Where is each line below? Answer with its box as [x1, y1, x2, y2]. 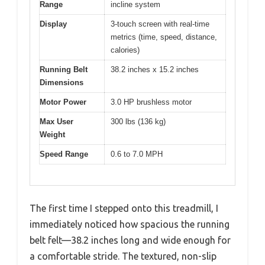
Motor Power [40, 98, 86, 107]
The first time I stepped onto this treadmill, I [30, 202, 218, 214]
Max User [40, 117, 73, 127]
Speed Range [40, 150, 88, 159]
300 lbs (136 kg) [111, 117, 166, 127]
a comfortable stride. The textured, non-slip [30, 250, 216, 261]
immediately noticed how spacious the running [30, 218, 230, 230]
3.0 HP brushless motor [111, 98, 192, 107]
